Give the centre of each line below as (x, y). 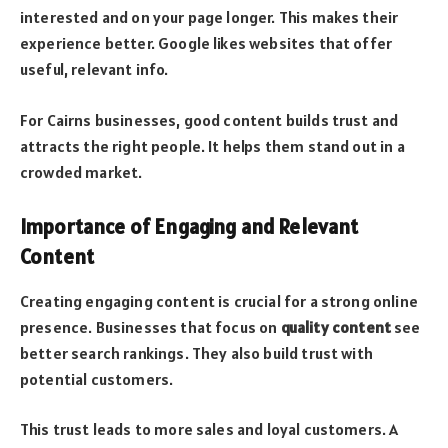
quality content (335, 326)
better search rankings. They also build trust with (196, 352)
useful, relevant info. (94, 69)
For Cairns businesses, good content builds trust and (209, 119)
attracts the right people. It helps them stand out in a (212, 145)
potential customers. (97, 378)
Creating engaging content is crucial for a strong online (219, 300)
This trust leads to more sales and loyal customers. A (209, 429)
